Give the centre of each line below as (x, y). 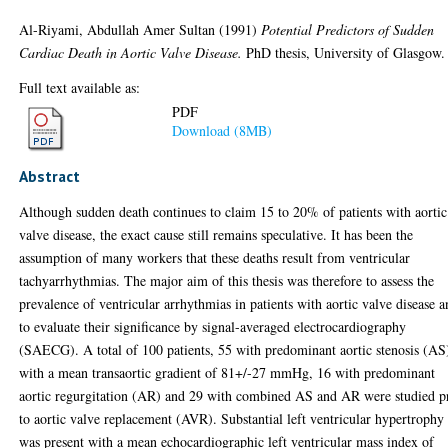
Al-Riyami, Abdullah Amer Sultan (117, 29)
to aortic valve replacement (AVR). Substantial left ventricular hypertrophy (232, 418)
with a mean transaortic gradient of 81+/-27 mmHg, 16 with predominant (227, 372)
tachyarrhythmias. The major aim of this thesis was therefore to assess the (227, 280)
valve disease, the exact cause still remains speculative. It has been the (216, 234)
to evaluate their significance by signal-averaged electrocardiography (213, 326)
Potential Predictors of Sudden (348, 29)
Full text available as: (80, 87)
